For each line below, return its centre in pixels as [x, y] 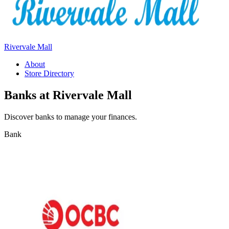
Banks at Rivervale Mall [68, 95]
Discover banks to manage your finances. [71, 117]
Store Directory [49, 73]
